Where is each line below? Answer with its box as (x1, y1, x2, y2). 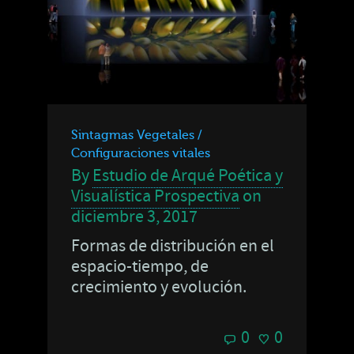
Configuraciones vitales (71, 145, 210, 160)
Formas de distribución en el (71, 234, 274, 258)
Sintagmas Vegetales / (71, 127, 202, 142)
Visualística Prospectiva (71, 184, 239, 208)
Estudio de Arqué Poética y (92, 164, 283, 187)
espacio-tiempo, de (71, 254, 209, 278)
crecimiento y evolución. (71, 275, 247, 299)
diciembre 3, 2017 (71, 205, 198, 228)
